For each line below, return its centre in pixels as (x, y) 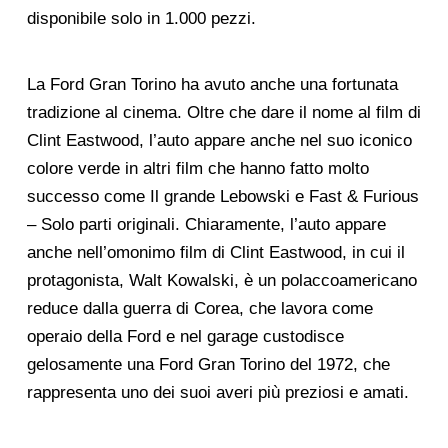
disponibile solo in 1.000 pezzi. (141, 19)
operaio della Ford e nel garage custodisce (185, 336)
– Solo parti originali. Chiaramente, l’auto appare (206, 224)
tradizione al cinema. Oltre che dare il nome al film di (223, 112)
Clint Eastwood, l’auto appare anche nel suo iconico (219, 140)
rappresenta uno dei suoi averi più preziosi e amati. (217, 392)
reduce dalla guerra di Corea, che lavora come (199, 308)
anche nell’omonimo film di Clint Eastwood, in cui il (215, 252)
